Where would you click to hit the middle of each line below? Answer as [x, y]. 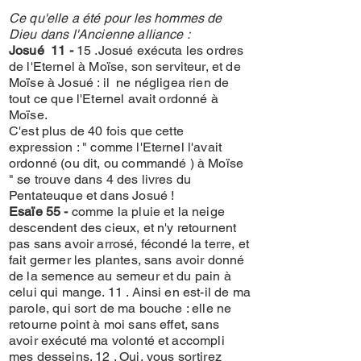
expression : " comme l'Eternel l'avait [116, 147]
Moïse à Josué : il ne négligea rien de [119, 83]
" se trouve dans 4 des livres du [100, 179]
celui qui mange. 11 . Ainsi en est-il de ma [130, 292]
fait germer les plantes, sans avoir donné [127, 260]
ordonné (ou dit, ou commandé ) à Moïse [127, 163]
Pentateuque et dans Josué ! [95, 195]
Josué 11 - [41, 50]
